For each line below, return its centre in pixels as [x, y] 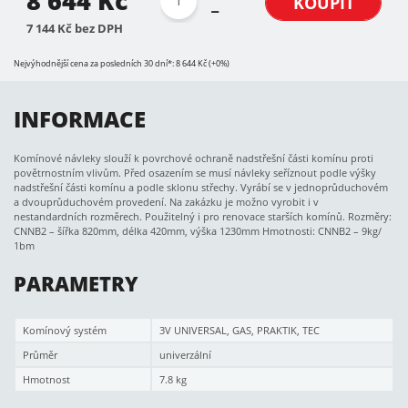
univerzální [185, 355]
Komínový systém [65, 330]
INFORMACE [80, 119]
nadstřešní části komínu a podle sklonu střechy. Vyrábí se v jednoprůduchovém [201, 187]
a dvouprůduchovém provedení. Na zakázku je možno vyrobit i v [166, 202]
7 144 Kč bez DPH [74, 28]
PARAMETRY [76, 284]
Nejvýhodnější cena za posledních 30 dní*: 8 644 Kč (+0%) [122, 63]
